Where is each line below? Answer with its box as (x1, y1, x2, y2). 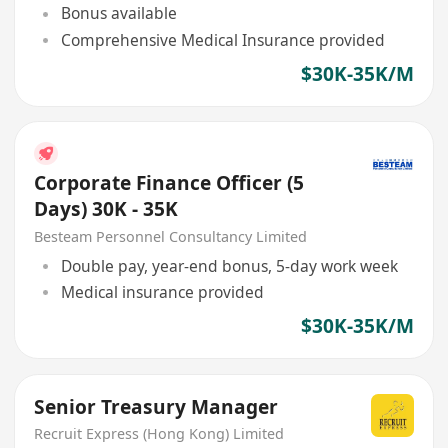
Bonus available (60, 2, 177, 25)
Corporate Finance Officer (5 (34, 170, 305, 197)
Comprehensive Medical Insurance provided (60, 28, 385, 51)
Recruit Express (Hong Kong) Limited (34, 424, 285, 444)
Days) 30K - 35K (34, 196, 179, 223)
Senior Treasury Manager (34, 393, 279, 420)
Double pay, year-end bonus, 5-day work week (60, 254, 398, 277)
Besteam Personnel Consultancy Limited (34, 227, 308, 247)
